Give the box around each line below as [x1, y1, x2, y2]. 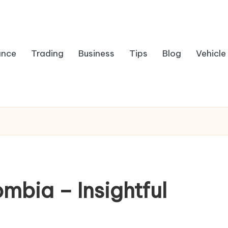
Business [78, 47, 115, 59]
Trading [31, 47, 64, 59]
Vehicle [196, 47, 226, 59]
